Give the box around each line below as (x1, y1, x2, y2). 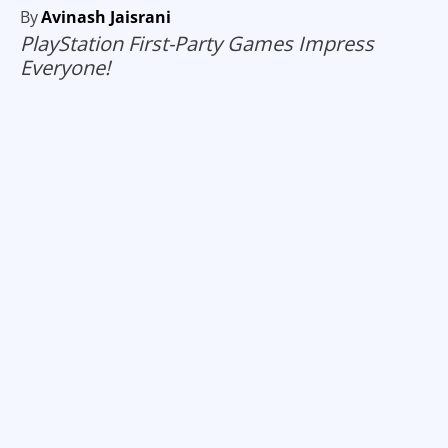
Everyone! (20, 54, 110, 82)
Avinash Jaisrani (41, 6, 171, 29)
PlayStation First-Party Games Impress (20, 30, 374, 58)
